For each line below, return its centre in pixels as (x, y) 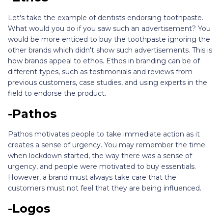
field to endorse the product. (57, 93)
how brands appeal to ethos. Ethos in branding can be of (104, 61)
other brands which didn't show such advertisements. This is (110, 50)
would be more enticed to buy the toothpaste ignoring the (109, 39)
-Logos (29, 208)
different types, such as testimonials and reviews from (100, 71)
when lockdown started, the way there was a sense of (100, 155)
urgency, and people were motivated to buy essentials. (102, 166)
